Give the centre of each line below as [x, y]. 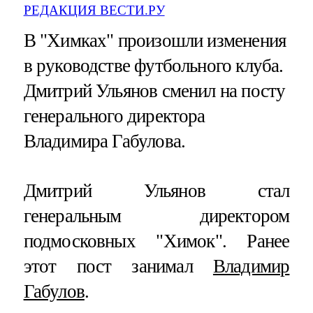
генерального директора [114, 116]
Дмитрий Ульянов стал [156, 191]
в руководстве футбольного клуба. [153, 65]
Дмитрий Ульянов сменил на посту [154, 90]
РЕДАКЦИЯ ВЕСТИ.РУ [94, 10]
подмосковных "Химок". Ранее [156, 241]
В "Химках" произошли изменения [155, 40]
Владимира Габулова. [104, 141]
